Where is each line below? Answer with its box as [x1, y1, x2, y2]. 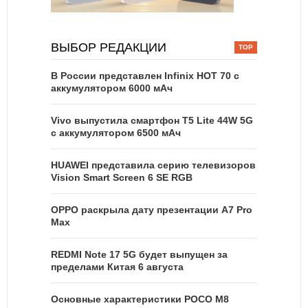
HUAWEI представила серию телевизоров [51, 159, 256, 170]
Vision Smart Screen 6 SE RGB [51, 171, 192, 183]
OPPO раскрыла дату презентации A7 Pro [51, 203, 252, 215]
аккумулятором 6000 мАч [51, 82, 173, 93]
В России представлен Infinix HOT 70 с [51, 69, 239, 81]
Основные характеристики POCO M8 [51, 293, 229, 305]
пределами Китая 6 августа [51, 261, 184, 272]
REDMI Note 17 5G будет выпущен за [51, 248, 228, 260]
